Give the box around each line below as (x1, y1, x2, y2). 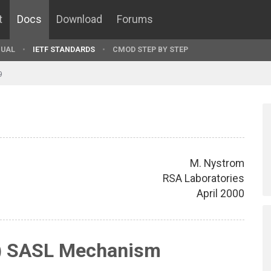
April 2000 (197, 187, 244, 200)
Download (56, 13, 102, 25)
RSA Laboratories (163, 172, 244, 184)
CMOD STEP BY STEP (113, 45, 188, 54)
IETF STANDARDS (33, 45, 95, 54)
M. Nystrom (190, 157, 244, 169)
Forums (117, 13, 153, 25)
